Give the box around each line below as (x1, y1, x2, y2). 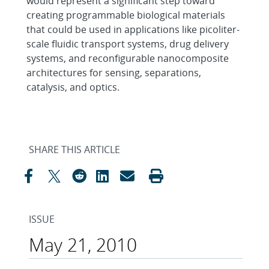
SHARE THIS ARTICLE (29, 143, 120, 156)
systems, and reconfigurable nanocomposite (26, 52, 229, 65)
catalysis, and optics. (26, 80, 119, 94)
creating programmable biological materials (26, 8, 225, 22)
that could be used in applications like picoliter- (26, 23, 240, 36)
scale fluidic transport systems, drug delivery (26, 37, 229, 50)
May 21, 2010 (29, 232, 137, 257)
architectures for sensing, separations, (26, 66, 201, 79)
